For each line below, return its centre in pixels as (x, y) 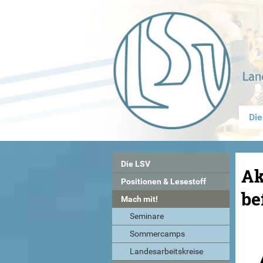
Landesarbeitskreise (166, 251)
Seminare (146, 216)
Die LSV (135, 164)
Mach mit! (139, 199)
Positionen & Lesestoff (163, 181)
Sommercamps (157, 234)
